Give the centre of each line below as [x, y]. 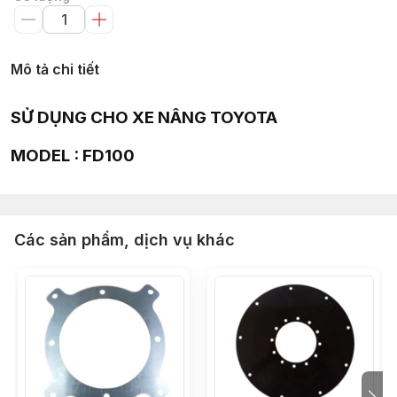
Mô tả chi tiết [55, 70]
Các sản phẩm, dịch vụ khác [125, 239]
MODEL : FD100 [73, 155]
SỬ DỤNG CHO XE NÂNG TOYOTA [144, 118]
